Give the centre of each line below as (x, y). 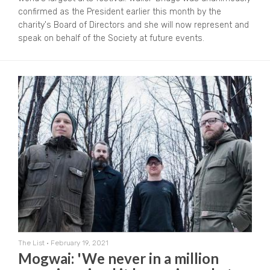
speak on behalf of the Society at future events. (111, 39)
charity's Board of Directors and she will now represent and (133, 25)
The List (31, 243)
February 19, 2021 (80, 243)
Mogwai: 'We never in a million (118, 258)
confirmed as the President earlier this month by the (120, 12)
